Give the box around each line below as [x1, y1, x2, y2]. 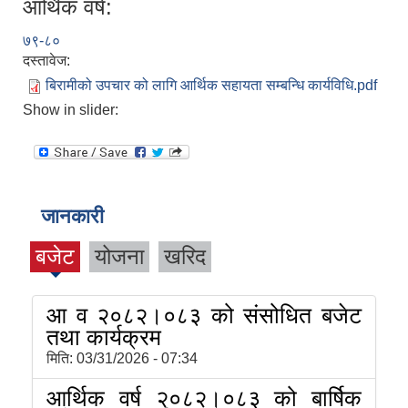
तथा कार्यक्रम [46, 324, 161, 351]
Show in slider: [23, 102, 122, 118]
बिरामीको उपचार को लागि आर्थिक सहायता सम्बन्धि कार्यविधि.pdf [46, 77, 377, 94]
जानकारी [41, 205, 104, 229]
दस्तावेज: [23, 53, 74, 69]
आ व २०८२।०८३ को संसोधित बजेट [46, 302, 362, 329]
